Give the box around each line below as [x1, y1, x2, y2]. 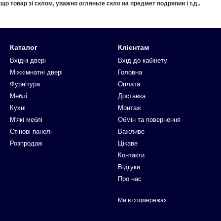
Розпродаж [10, 140, 42, 147]
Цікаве [118, 140, 138, 147]
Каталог [10, 43, 37, 52]
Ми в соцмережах [118, 197, 167, 204]
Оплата [118, 80, 140, 88]
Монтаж [118, 104, 141, 112]
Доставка [118, 92, 146, 100]
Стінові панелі [10, 128, 52, 136]
